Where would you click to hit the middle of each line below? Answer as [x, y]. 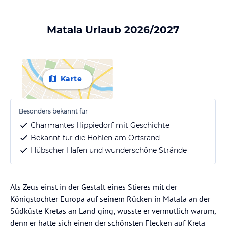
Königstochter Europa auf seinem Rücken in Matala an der [110, 199]
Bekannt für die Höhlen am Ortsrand [95, 138]
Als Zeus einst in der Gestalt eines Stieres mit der [94, 187]
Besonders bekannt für [53, 111]
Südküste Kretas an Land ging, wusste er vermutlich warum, [113, 211]
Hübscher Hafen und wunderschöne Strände [109, 151]
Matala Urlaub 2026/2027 [113, 30]
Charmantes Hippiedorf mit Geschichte [100, 125]
